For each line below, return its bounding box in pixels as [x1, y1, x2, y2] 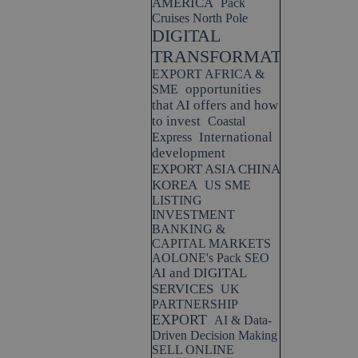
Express [152, 130, 192, 144]
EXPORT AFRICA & [152, 67, 265, 81]
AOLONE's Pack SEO [152, 251, 269, 265]
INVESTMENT [152, 208, 235, 221]
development [152, 145, 225, 161]
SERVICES [152, 281, 213, 296]
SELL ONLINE [152, 343, 234, 356]
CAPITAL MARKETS [152, 237, 271, 250]
